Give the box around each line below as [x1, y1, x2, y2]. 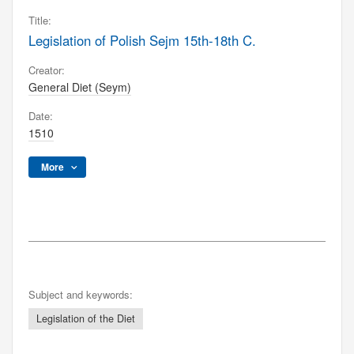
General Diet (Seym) [28, 79, 131, 95]
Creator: [28, 62, 65, 77]
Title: [28, 13, 51, 28]
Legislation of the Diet [36, 311, 135, 326]
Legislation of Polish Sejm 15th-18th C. [28, 31, 256, 50]
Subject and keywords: [28, 287, 133, 302]
